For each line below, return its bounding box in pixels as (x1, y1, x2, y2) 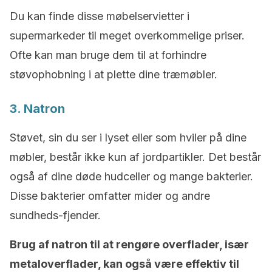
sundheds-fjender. (10, 209, 101, 222)
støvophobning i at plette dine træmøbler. (10, 68, 217, 81)
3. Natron (10, 101, 65, 116)
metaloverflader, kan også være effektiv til (10, 257, 239, 270)
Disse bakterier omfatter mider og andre (10, 189, 210, 202)
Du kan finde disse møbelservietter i (10, 10, 189, 22)
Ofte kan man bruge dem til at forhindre (10, 49, 206, 61)
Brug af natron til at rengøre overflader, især (10, 238, 249, 251)
